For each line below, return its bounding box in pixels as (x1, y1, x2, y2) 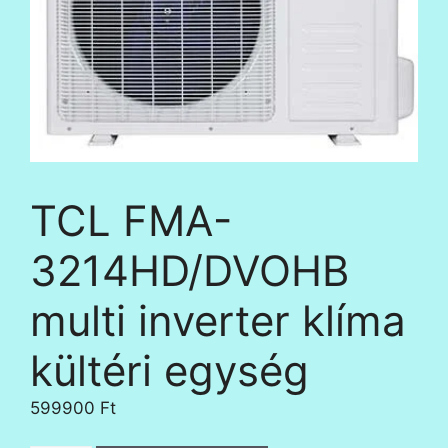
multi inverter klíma (30, 294, 406, 346)
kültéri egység (30, 344, 309, 396)
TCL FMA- (30, 194, 232, 246)
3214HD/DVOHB (30, 244, 349, 296)
